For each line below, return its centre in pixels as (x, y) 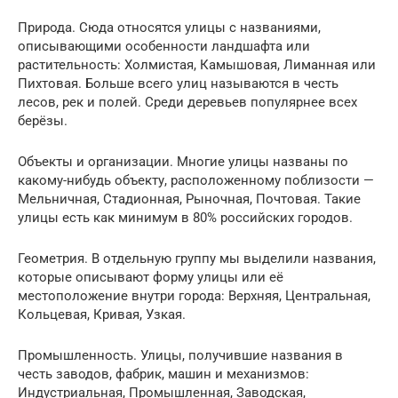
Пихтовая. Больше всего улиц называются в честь (178, 83)
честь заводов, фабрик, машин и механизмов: (163, 374)
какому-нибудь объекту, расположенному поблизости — (196, 180)
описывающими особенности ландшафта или (164, 46)
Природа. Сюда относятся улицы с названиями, (169, 27)
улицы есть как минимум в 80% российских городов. (185, 217)
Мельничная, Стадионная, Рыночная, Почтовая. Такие (189, 199)
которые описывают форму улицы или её (151, 277)
